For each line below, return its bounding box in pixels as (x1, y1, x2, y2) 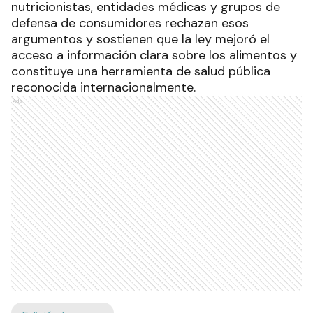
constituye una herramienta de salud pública (11, 63, 270, 80)
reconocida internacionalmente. (11, 79, 196, 96)
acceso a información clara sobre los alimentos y (11, 47, 297, 64)
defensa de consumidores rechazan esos (11, 15, 249, 31)
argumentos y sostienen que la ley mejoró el (11, 31, 270, 48)
